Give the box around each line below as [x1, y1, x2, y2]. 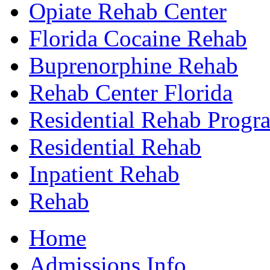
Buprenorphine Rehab [29, 52, 238, 78]
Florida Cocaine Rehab [29, 25, 247, 51]
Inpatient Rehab [29, 160, 180, 187]
